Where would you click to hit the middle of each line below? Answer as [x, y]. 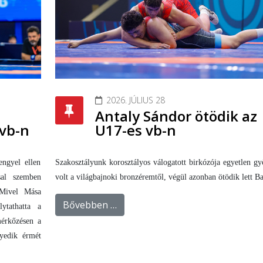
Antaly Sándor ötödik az [176, 116]
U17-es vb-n [135, 130]
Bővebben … [90, 205]
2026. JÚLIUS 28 [135, 100]
